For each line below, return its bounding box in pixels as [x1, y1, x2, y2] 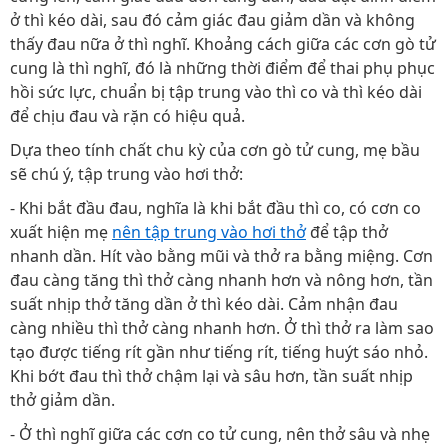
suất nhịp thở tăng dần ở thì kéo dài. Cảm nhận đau [10, 293, 398, 315]
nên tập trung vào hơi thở [112, 221, 306, 243]
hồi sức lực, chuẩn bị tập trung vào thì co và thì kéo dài [10, 81, 422, 103]
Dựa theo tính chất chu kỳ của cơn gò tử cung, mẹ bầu [10, 139, 420, 161]
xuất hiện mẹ [10, 221, 112, 243]
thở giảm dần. [10, 389, 115, 411]
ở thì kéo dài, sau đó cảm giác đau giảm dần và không [10, 9, 415, 31]
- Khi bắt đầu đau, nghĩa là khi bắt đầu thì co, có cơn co [10, 197, 421, 219]
